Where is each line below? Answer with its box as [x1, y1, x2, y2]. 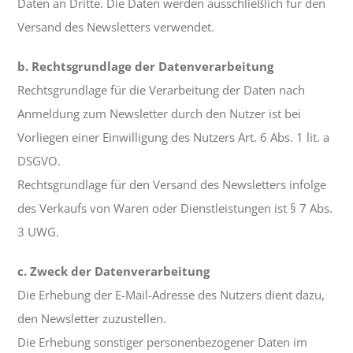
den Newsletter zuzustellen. [17, 310, 167, 327]
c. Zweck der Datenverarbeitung [17, 263, 210, 280]
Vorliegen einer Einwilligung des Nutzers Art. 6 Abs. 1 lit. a [17, 129, 330, 146]
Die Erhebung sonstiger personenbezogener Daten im [17, 334, 308, 351]
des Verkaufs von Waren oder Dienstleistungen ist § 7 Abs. [17, 200, 333, 217]
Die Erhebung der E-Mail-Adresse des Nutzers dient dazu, [17, 287, 325, 303]
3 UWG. [17, 224, 60, 240]
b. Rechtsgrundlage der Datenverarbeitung [17, 58, 274, 75]
